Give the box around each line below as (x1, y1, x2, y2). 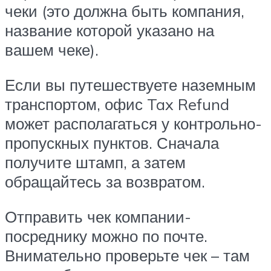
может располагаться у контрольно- (5, 114, 262, 134)
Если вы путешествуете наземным (5, 75, 256, 95)
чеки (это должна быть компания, (5, 1, 244, 21)
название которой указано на (5, 21, 214, 41)
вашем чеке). (5, 40, 99, 60)
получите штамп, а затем (5, 152, 186, 172)
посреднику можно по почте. (5, 226, 207, 246)
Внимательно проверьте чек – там (5, 245, 250, 265)
